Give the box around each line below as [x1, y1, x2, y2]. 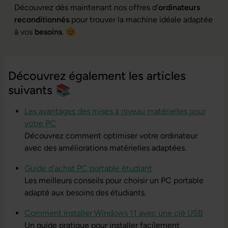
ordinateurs [158, 2, 200, 12]
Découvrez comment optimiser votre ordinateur [24, 130, 197, 140]
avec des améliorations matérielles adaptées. [24, 142, 186, 153]
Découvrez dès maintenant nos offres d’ [14, 2, 158, 12]
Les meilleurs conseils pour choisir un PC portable [24, 175, 204, 185]
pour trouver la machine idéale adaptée [69, 14, 213, 24]
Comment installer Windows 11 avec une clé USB [24, 208, 203, 218]
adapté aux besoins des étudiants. [24, 187, 146, 197]
